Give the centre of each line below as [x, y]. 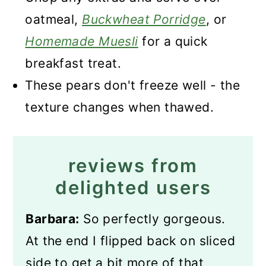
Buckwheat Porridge [144, 19]
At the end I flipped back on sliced [131, 241]
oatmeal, [54, 19]
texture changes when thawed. [120, 107]
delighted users [133, 187]
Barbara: [53, 219]
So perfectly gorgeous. [152, 219]
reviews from [133, 165]
